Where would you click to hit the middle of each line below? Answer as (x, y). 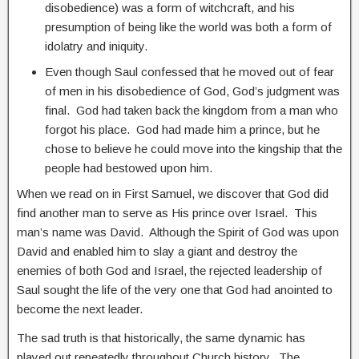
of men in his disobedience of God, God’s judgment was (192, 91)
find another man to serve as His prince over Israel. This (167, 212)
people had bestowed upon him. (129, 167)
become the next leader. (80, 309)
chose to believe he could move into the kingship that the (194, 148)
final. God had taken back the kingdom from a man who (192, 110)
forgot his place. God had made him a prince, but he (182, 129)
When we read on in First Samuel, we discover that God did (173, 193)
